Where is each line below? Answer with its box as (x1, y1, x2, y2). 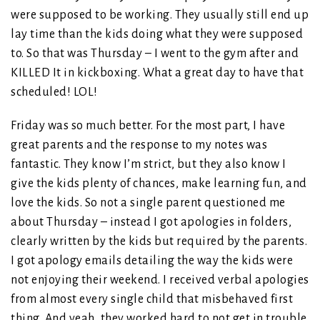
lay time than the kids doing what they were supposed (11, 28, 303, 41)
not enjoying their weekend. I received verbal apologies (11, 274, 309, 287)
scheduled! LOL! (11, 86, 98, 99)
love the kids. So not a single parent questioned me (11, 196, 286, 210)
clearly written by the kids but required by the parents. (11, 235, 307, 249)
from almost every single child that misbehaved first (11, 293, 293, 306)
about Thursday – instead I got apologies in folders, (11, 216, 291, 229)
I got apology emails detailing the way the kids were (11, 254, 293, 268)
